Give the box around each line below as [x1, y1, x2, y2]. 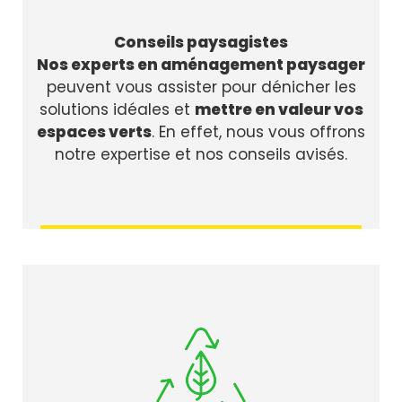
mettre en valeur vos [194, 98, 363, 120]
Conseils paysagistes [114, 31, 288, 53]
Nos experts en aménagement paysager [37, 53, 365, 75]
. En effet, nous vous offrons [152, 120, 365, 143]
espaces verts [37, 120, 152, 143]
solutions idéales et [39, 98, 195, 120]
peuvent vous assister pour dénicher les [46, 75, 356, 98]
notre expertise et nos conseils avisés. [55, 143, 347, 165]
